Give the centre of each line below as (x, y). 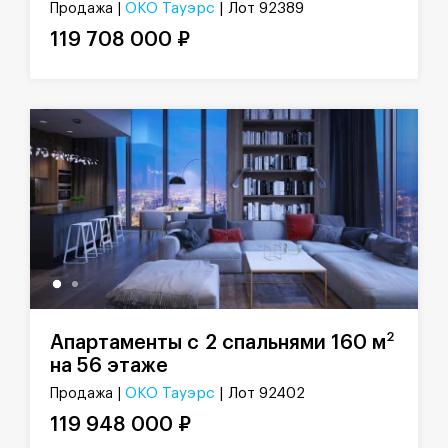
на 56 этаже (109, 366)
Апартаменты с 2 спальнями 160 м (218, 342)
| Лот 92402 (262, 394)
